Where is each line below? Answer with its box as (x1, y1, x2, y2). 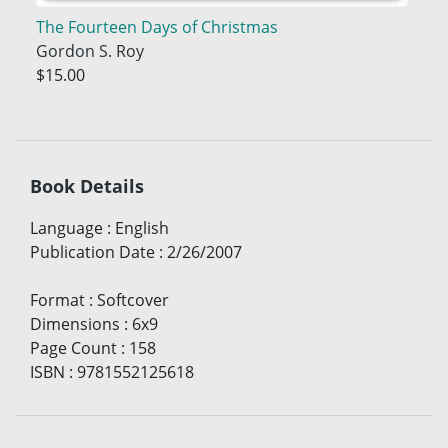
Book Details (30, 174, 144, 199)
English (115, 217, 169, 240)
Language (30, 217, 103, 240)
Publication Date (30, 241, 155, 264)
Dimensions (30, 313, 120, 336)
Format (30, 289, 85, 312)
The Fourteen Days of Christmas (35, 16, 278, 39)
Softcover (97, 289, 169, 312)
